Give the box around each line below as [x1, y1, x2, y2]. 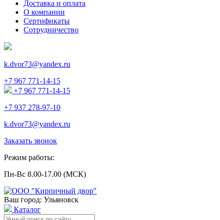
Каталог [12, 205, 41, 214]
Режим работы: [4, 153, 55, 162]
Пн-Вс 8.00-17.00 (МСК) [4, 170, 86, 178]
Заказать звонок [4, 137, 57, 145]
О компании [24, 8, 65, 16]
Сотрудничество [24, 26, 79, 34]
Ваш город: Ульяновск [4, 195, 79, 204]
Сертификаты [24, 17, 70, 25]
